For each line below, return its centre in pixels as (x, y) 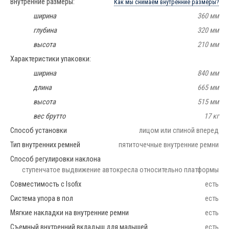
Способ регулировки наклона (55, 159)
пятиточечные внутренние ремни (169, 145)
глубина (45, 30)
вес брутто (49, 116)
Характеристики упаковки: (51, 59)
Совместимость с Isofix (46, 184)
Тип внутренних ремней (45, 145)
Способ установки (39, 130)
